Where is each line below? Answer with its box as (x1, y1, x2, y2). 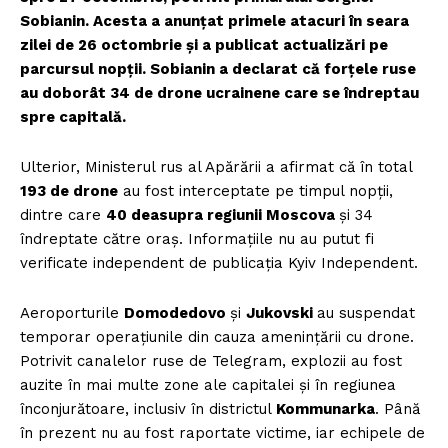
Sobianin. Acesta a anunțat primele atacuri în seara (20, 11, 409, 30)
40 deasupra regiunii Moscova (106, 205, 339, 224)
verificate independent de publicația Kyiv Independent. (20, 253, 418, 272)
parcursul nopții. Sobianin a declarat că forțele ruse (20, 59, 416, 78)
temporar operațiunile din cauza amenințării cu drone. (20, 327, 414, 346)
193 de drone (20, 181, 118, 200)
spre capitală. (20, 107, 126, 126)
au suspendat (317, 303, 415, 322)
